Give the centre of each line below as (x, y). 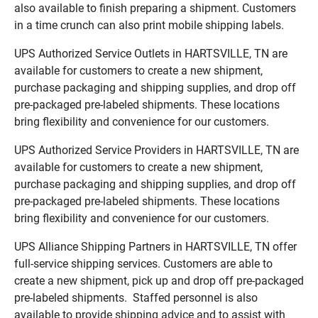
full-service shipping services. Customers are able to (143, 263)
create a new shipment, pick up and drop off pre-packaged (159, 280)
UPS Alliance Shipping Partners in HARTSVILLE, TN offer (155, 246)
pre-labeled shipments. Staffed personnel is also (136, 297)
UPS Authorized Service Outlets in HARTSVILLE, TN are (151, 53)
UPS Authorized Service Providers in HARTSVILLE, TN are (157, 150)
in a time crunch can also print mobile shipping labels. (149, 25)
